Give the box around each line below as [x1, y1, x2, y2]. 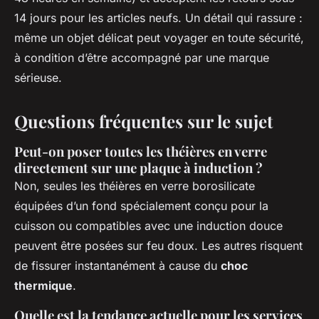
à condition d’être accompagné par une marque [14, 50, 269, 65]
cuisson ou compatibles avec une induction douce [14, 218, 283, 233]
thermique [14, 278, 73, 293]
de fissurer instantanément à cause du [14, 258, 221, 273]
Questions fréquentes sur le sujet [14, 109, 273, 132]
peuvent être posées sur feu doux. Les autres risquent [14, 238, 303, 253]
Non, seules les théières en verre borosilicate [14, 178, 255, 193]
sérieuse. [14, 70, 62, 85]
